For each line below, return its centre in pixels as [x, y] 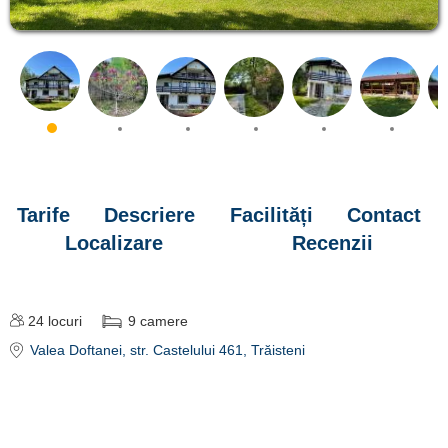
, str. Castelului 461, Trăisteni [213, 350]
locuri [65, 321]
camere [164, 321]
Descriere [150, 214]
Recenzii [333, 242]
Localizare [113, 242]
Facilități [271, 214]
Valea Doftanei [76, 350]
